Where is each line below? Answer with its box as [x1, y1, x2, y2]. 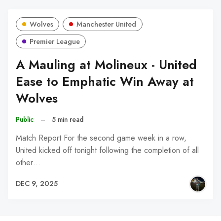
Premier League [29, 36, 80, 46]
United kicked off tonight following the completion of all [16, 144, 199, 156]
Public [16, 114, 34, 125]
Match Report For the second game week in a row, [16, 132, 186, 144]
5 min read [52, 114, 84, 125]
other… [16, 156, 40, 168]
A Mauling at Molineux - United [16, 56, 197, 74]
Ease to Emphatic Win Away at [16, 73, 194, 91]
